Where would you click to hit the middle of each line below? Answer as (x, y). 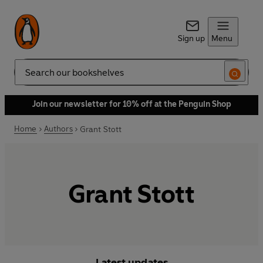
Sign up (191, 38)
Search (27, 77)
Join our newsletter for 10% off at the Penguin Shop (131, 104)
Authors (58, 129)
